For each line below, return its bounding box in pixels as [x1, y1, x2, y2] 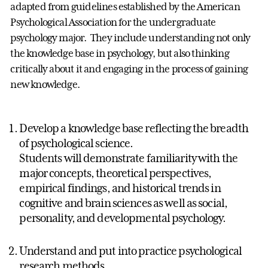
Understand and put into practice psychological [19, 244, 242, 258]
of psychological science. [19, 136, 133, 150]
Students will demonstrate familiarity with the [19, 151, 237, 165]
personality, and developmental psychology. [19, 211, 226, 225]
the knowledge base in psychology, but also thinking [10, 47, 229, 59]
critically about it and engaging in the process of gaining [10, 62, 248, 75]
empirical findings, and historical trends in [19, 181, 221, 195]
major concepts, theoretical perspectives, [19, 166, 212, 180]
